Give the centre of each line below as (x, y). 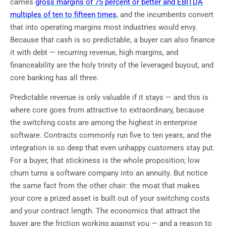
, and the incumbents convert (165, 14)
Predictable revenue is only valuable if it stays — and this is (109, 98)
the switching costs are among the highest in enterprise (104, 123)
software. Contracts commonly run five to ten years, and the (111, 135)
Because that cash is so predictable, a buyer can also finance (112, 40)
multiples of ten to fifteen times (63, 14)
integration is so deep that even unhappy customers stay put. (112, 148)
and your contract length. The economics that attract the (105, 211)
